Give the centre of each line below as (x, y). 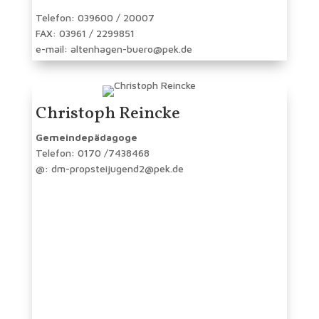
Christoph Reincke (108, 114)
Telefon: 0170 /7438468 (92, 153)
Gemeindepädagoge (86, 137)
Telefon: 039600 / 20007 (95, 18)
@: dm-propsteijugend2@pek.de (109, 169)
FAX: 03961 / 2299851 (85, 33)
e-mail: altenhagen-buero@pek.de (114, 49)
